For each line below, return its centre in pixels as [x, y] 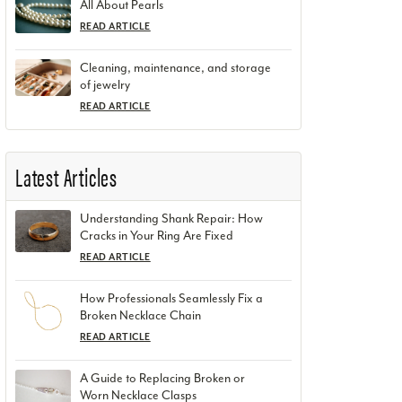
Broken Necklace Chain [140, 316]
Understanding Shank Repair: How [171, 219]
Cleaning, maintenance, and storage [175, 68]
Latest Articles [66, 176]
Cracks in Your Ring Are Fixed [157, 236]
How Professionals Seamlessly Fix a [171, 299]
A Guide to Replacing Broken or [162, 379]
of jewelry [105, 85]
